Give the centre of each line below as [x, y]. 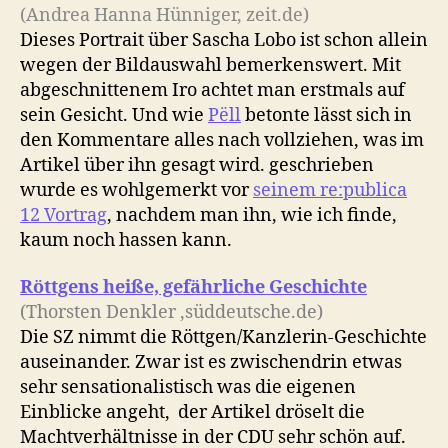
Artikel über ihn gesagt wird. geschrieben [197, 165]
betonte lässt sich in [326, 115]
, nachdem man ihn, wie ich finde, [252, 215]
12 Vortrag [63, 215]
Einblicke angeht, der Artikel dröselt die [192, 413]
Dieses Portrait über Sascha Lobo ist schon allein [224, 40]
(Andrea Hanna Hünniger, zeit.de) [164, 15]
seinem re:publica [330, 190]
